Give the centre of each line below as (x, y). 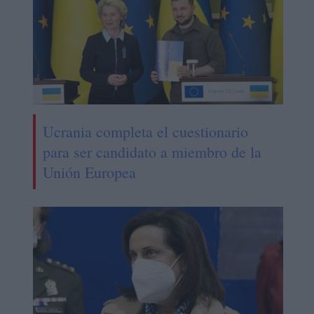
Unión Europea (89, 172)
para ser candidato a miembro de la (152, 151)
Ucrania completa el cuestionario (145, 131)
